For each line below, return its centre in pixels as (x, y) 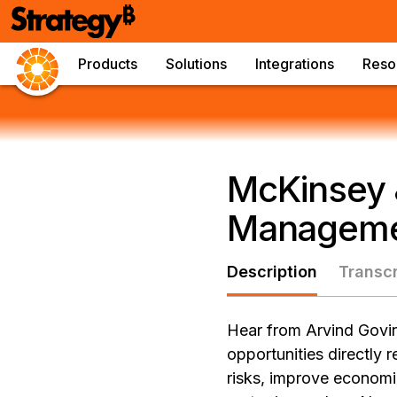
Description (272, 272)
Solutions (196, 64)
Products (108, 64)
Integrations (295, 64)
